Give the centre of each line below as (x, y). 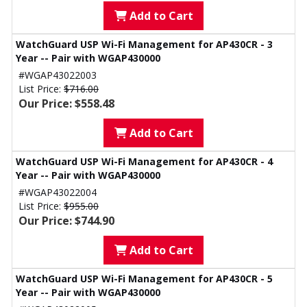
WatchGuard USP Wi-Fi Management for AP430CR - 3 (144, 44)
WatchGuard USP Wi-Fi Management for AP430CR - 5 (144, 279)
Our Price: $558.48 (66, 103)
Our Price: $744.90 (66, 221)
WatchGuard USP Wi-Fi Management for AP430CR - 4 (144, 161)
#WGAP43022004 (58, 192)
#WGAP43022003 (58, 75)
